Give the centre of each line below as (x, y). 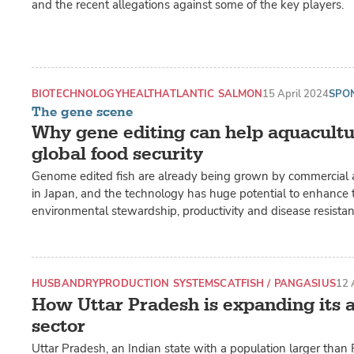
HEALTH (142, 94)
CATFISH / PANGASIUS (278, 283)
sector (58, 326)
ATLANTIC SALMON (213, 94)
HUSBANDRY (66, 283)
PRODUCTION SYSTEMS (160, 283)
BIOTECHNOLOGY (77, 94)
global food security (117, 153)
